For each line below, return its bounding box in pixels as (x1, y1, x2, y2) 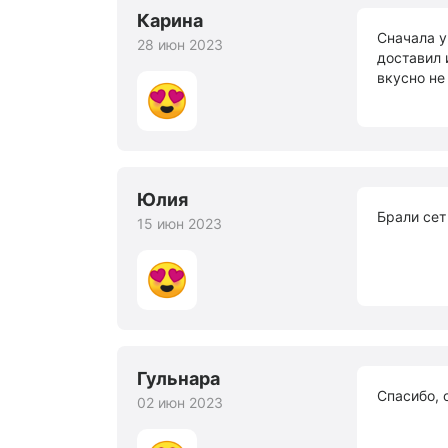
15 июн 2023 (137, 215, 222, 232)
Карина (137, 10, 203, 31)
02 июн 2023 (137, 394, 223, 411)
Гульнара (137, 368, 220, 389)
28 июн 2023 (137, 36, 223, 53)
